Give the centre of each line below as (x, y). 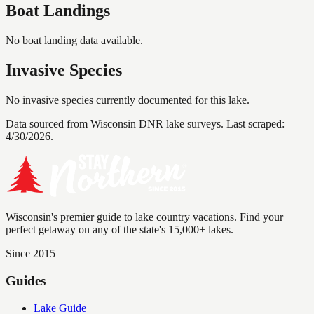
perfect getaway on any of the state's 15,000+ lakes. (120, 230)
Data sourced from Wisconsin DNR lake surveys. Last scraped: (145, 124)
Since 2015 (30, 254)
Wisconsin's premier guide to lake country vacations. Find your (144, 217)
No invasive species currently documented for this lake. (128, 100)
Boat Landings (58, 11)
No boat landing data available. (74, 41)
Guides (26, 280)
